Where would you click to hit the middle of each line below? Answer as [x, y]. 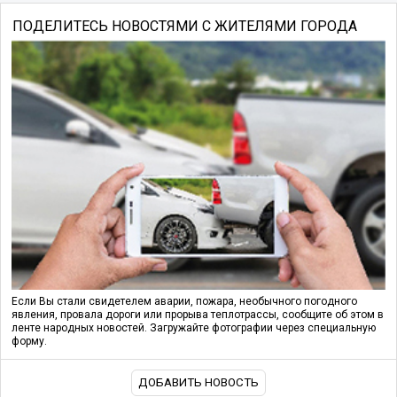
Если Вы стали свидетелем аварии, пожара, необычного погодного [184, 302]
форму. [29, 342]
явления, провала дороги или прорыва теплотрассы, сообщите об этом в [198, 315]
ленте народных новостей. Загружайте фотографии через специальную [194, 328]
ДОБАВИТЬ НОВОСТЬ [198, 383]
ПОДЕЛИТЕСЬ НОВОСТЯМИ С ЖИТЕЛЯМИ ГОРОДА [184, 26]
